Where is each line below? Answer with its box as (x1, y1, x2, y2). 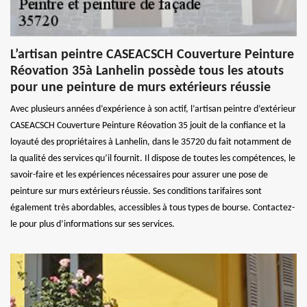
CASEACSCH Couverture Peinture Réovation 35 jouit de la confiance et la (10, 120, 286, 131)
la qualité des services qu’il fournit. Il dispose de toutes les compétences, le (10, 153, 295, 164)
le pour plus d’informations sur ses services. (10, 219, 175, 230)
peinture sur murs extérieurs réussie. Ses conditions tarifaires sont (10, 186, 262, 197)
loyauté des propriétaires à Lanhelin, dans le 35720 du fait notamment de (10, 136, 291, 147)
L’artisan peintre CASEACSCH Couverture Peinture (10, 47, 294, 62)
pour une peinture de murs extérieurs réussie (10, 80, 271, 95)
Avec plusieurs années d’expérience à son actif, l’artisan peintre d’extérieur (10, 103, 296, 114)
